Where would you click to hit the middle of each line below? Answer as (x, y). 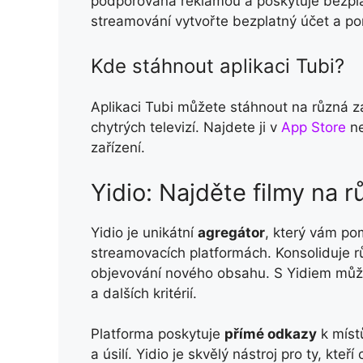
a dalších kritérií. (146, 293)
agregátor (231, 232)
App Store (314, 128)
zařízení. (118, 148)
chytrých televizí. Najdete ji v (186, 128)
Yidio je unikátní (144, 232)
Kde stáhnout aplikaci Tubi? (218, 66)
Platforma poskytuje (158, 334)
